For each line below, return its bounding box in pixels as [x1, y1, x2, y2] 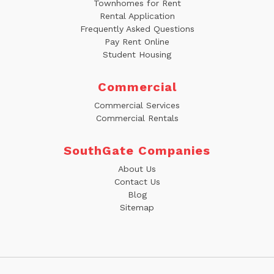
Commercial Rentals [95, 113, 179, 124]
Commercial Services [94, 100, 180, 111]
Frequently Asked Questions [80, 24, 194, 34]
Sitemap [120, 202, 154, 213]
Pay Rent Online [105, 37, 169, 47]
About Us [118, 164, 156, 174]
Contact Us [114, 177, 160, 187]
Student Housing [103, 50, 171, 60]
